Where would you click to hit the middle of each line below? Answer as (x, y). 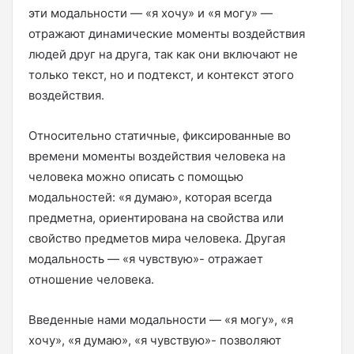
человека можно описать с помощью (136, 176)
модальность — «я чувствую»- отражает (146, 258)
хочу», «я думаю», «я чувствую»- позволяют (155, 340)
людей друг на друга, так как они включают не (163, 54)
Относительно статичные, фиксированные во (160, 135)
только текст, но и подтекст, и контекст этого (161, 74)
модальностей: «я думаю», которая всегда (150, 197)
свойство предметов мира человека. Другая (157, 238)
